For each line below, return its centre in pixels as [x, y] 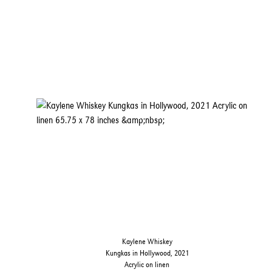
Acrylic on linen [147, 265]
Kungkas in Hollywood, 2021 [147, 253]
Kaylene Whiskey [147, 242]
